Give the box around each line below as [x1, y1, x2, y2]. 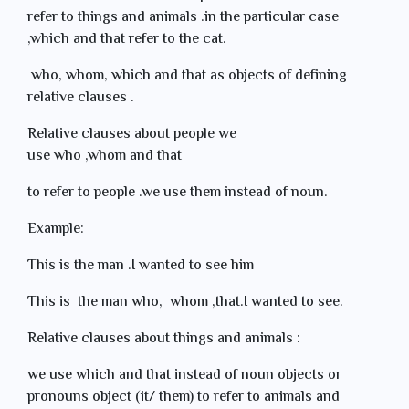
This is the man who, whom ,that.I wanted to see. [27, 291, 343, 314]
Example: [27, 218, 84, 241]
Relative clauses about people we [27, 123, 236, 146]
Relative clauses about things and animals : [27, 328, 304, 351]
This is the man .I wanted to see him [27, 255, 257, 278]
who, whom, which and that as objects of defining [27, 65, 347, 88]
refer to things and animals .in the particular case [27, 6, 339, 29]
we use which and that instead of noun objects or [27, 364, 341, 387]
